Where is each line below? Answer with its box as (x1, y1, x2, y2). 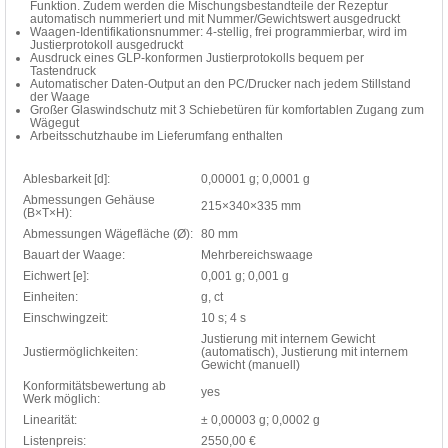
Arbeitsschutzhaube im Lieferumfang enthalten (30, 128, 283, 143)
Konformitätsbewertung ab (23, 378, 166, 393)
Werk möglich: (23, 391, 100, 406)
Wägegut (30, 115, 79, 130)
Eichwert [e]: (23, 268, 89, 283)
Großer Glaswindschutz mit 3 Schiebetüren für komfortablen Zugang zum (30, 102, 424, 117)
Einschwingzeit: (23, 310, 108, 325)
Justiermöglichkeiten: (23, 344, 138, 359)
